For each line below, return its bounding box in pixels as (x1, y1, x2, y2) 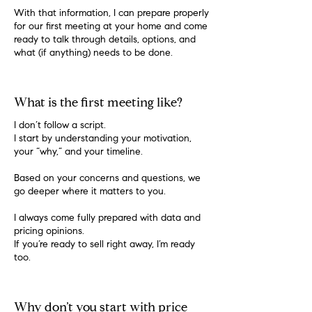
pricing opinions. (14, 227, 84, 237)
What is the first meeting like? (14, 97, 182, 110)
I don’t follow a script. (14, 121, 106, 131)
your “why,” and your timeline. (14, 148, 143, 157)
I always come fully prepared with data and (14, 214, 201, 224)
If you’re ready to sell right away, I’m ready (14, 240, 195, 250)
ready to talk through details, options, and (14, 36, 196, 45)
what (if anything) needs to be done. (14, 49, 173, 58)
